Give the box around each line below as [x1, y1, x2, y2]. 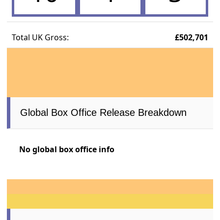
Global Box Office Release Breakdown [20, 107, 187, 118]
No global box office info [19, 143, 115, 155]
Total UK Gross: [12, 31, 69, 43]
